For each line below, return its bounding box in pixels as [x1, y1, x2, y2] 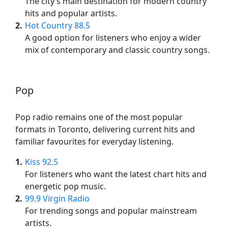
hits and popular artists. [25, 8, 117, 19]
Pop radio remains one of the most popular [15, 111, 183, 123]
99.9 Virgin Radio [25, 193, 90, 205]
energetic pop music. [25, 181, 106, 192]
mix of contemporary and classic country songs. [25, 44, 210, 56]
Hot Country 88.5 [25, 20, 90, 32]
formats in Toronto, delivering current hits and [15, 124, 195, 135]
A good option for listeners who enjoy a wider [25, 32, 201, 44]
